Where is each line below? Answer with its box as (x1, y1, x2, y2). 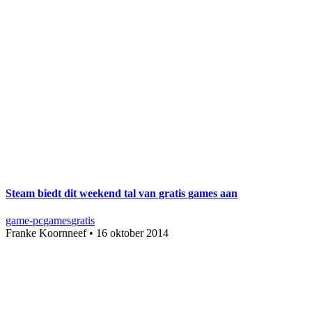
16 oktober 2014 (96, 226, 169, 239)
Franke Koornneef (6, 226, 86, 239)
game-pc (6, 214, 43, 226)
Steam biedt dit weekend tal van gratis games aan (6, 187, 237, 199)
